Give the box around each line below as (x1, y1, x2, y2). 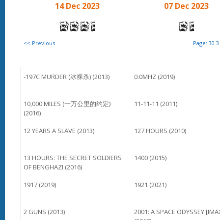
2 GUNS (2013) (24, 207, 65, 216)
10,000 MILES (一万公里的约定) (24, 99, 110, 108)
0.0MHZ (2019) (134, 72, 175, 81)
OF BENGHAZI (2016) (24, 163, 82, 171)
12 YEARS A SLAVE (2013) (24, 126, 94, 135)
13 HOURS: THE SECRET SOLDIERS (24, 153, 122, 162)
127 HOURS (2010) (134, 126, 186, 135)
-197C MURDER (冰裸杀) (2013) (24, 72, 110, 81)
